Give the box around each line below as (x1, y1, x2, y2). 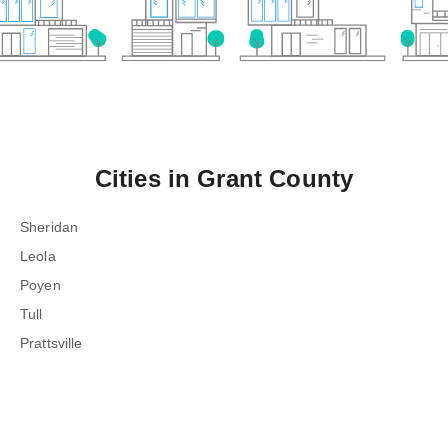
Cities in (94, 165, 198, 192)
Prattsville (20, 335, 83, 351)
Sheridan (20, 219, 79, 235)
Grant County (197, 165, 354, 192)
